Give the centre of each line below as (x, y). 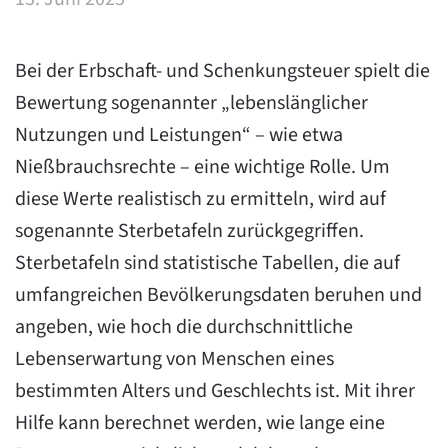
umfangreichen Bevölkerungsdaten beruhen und (218, 295)
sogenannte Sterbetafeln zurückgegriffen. (189, 231)
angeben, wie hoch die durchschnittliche (184, 327)
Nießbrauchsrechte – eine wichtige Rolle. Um (202, 167)
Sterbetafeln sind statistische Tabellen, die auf (207, 263)
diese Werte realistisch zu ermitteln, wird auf (200, 199)
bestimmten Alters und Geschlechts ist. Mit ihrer (215, 391)
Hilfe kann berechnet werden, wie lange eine (200, 423)
